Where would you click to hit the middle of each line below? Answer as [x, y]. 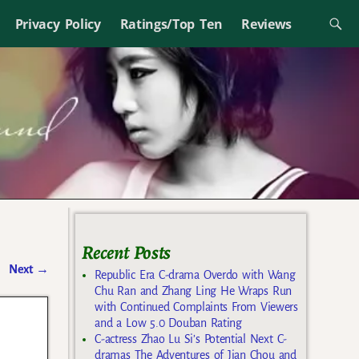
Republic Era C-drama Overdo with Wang [195, 274]
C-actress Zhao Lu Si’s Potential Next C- [191, 339]
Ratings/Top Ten [171, 24]
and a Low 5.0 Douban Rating [168, 323]
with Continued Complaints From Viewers [196, 307]
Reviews [267, 24]
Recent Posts [126, 253]
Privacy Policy [58, 24]
